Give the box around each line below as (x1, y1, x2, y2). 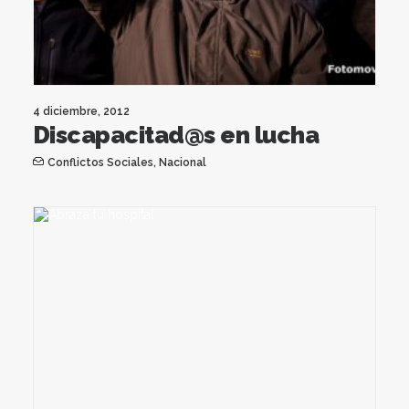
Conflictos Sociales (47, 155, 153, 169)
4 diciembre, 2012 (33, 104, 130, 118)
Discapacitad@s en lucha (33, 121, 320, 149)
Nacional (158, 155, 206, 169)
